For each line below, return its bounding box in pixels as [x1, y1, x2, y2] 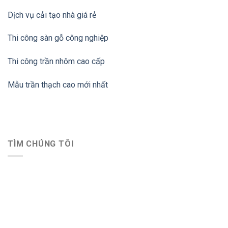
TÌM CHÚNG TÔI [8, 138, 74, 149]
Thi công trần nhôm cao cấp [8, 56, 105, 67]
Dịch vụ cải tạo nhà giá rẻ [8, 10, 96, 20]
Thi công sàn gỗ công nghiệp [8, 33, 108, 43]
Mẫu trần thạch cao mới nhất [8, 79, 108, 90]
